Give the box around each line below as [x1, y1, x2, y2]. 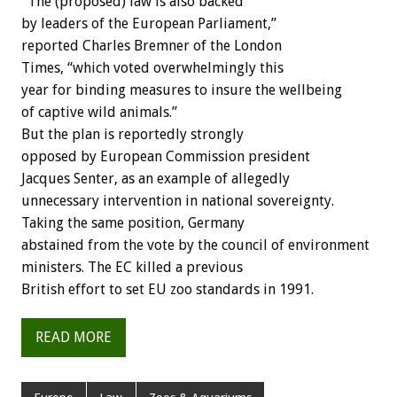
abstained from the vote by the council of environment [21, 236, 370, 253]
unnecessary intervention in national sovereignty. [21, 191, 334, 209]
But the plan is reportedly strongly [21, 125, 244, 143]
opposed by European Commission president [21, 147, 310, 165]
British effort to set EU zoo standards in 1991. [21, 280, 314, 298]
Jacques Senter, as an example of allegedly [21, 169, 290, 187]
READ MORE [35, 329, 112, 346]
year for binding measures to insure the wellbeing [21, 81, 342, 98]
